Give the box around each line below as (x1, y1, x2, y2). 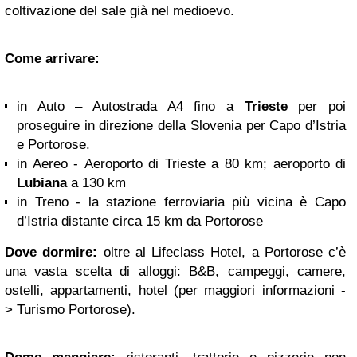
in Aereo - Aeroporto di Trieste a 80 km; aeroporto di (17, 156, 346, 172)
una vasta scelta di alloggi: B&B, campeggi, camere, (5, 264, 346, 280)
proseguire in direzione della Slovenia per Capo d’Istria (17, 118, 346, 134)
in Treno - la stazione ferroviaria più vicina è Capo (17, 194, 346, 210)
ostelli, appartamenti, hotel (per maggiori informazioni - (5, 283, 346, 299)
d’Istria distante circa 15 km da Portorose (17, 214, 263, 229)
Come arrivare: (5, 51, 100, 67)
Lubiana (17, 175, 67, 191)
